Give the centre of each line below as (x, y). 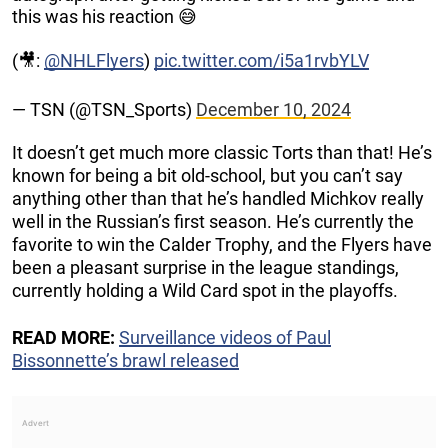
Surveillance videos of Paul (225, 338)
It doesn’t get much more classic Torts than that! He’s (222, 153)
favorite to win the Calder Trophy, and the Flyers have (222, 245)
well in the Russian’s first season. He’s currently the (213, 222)
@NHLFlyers (94, 61)
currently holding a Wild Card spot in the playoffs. (205, 291)
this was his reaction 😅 (104, 17)
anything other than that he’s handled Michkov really (218, 199)
